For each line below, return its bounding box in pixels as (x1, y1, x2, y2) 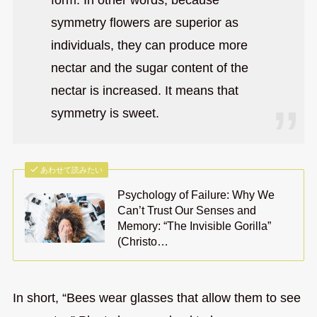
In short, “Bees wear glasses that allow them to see (12, 290, 301, 305)
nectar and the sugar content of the (50, 61, 248, 76)
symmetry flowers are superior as (50, 16, 238, 30)
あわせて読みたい (40, 166, 103, 175)
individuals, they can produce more (50, 38, 248, 53)
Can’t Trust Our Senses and (117, 204, 257, 217)
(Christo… (117, 235, 169, 248)
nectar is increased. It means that (50, 83, 238, 98)
